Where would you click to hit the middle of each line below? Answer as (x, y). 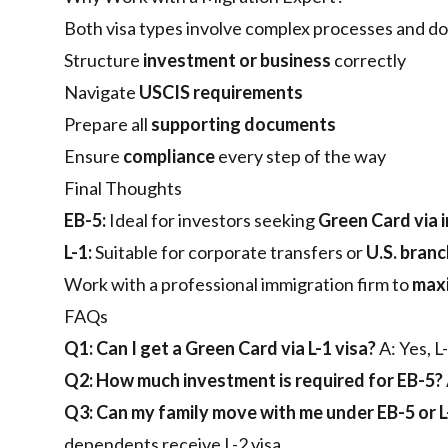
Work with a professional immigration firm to (238, 284)
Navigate (101, 92)
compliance (169, 156)
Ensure (93, 156)
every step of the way (300, 156)
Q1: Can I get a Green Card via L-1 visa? (220, 348)
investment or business (237, 60)
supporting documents (243, 124)
